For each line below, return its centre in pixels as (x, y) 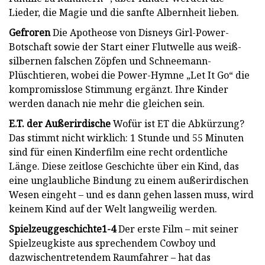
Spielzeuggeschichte (55, 229)
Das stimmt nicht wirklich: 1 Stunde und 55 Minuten (126, 138)
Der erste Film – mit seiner (177, 229)
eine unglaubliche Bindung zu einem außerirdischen (129, 180)
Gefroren (30, 32)
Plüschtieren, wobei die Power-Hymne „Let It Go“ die (129, 75)
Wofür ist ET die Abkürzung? (177, 123)
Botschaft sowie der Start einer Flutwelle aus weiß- (125, 46)
